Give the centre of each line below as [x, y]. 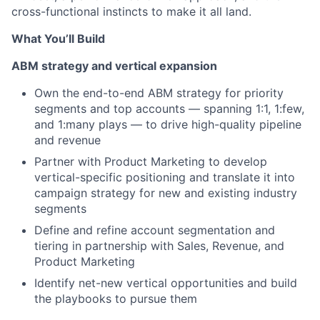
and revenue [67, 140]
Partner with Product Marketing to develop [151, 162]
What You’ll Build [58, 39]
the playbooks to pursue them [116, 299]
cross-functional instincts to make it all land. [131, 12]
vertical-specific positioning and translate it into [165, 177]
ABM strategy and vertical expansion [114, 66]
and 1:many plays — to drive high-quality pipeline [168, 125]
